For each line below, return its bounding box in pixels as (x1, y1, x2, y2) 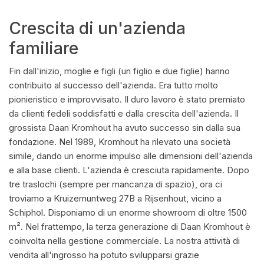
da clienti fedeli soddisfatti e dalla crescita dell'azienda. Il (9, 108, 239, 119)
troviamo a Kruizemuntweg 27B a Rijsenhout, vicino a (9, 193, 222, 204)
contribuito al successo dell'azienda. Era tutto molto (9, 80, 218, 91)
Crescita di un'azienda (9, 18, 186, 38)
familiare (9, 38, 78, 58)
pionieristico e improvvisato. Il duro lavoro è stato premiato (9, 94, 245, 105)
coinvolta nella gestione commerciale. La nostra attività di (9, 235, 240, 246)
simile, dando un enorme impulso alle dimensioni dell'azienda (9, 150, 253, 161)
